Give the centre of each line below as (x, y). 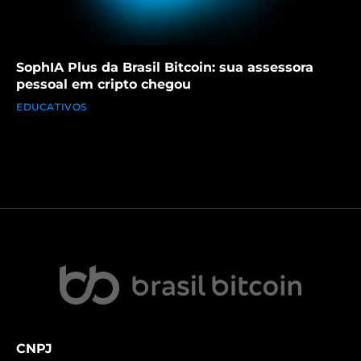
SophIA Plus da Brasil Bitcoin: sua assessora (165, 68)
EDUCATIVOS (52, 107)
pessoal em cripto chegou (104, 85)
